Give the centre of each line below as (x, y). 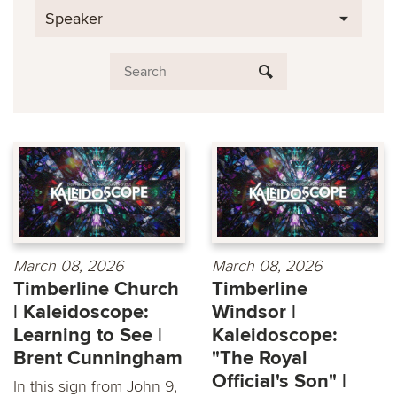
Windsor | (254, 313)
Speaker (74, 18)
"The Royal (260, 359)
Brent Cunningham (98, 359)
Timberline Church (96, 290)
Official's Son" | (279, 382)
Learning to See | (88, 336)
